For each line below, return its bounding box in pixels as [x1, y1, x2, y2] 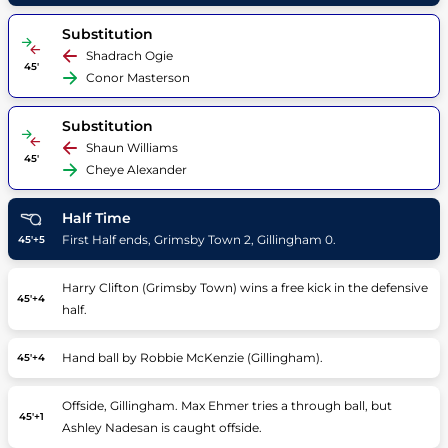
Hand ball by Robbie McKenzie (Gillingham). [61, 350, 323, 365]
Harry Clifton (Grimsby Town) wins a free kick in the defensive [61, 280, 428, 295]
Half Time [61, 209, 131, 227]
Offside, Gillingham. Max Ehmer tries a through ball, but [61, 398, 392, 413]
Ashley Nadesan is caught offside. [61, 420, 262, 435]
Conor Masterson [85, 70, 190, 85]
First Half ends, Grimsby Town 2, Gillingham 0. [61, 232, 336, 247]
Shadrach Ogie [85, 48, 173, 63]
